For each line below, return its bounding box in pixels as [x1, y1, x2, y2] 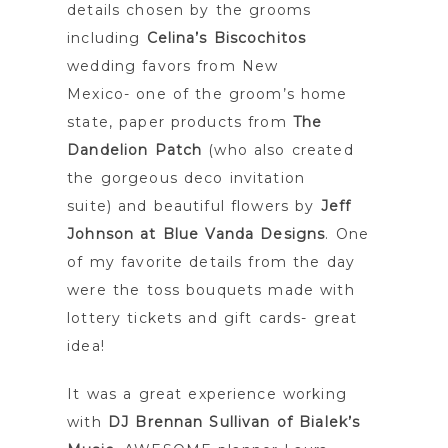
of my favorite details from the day [67, 253, 356, 272]
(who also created [202, 141, 354, 160]
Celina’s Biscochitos [146, 29, 307, 48]
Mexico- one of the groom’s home [67, 85, 348, 104]
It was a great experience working [67, 385, 347, 404]
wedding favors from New [67, 57, 279, 76]
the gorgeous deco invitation [67, 169, 305, 188]
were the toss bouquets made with [67, 281, 355, 300]
